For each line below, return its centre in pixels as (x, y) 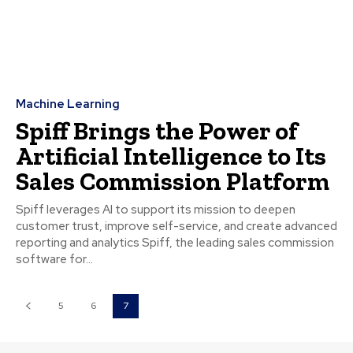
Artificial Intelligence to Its (171, 156)
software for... (54, 259)
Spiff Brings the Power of (157, 130)
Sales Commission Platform (173, 181)
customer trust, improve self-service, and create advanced (176, 226)
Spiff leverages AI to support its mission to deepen (156, 209)
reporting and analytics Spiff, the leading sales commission (175, 242)
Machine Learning (68, 104)
